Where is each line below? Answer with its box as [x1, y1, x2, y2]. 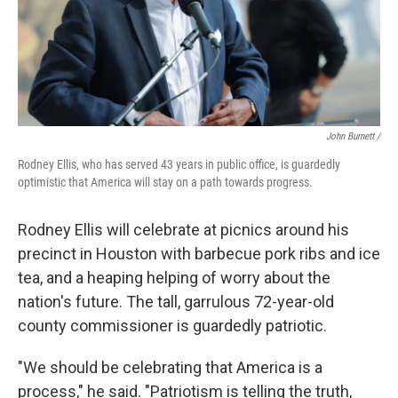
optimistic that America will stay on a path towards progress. [18, 175, 313, 190]
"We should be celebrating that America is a [18, 358, 322, 378]
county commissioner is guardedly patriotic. [18, 316, 327, 336]
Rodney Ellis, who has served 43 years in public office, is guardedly [18, 157, 340, 172]
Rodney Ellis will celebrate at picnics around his [18, 220, 349, 240]
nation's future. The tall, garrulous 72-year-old [18, 292, 334, 312]
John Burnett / [326, 131, 380, 143]
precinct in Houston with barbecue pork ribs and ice [18, 244, 380, 264]
